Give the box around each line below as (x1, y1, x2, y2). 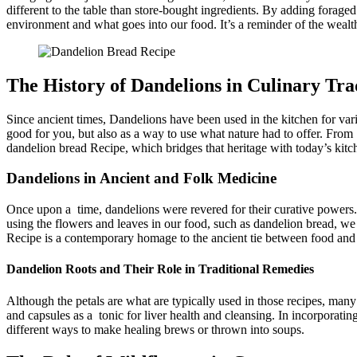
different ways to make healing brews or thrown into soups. (6, 322, 304, 336)
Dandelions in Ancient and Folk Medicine (6, 170, 277, 187)
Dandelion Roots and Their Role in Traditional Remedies (6, 262, 314, 277)
